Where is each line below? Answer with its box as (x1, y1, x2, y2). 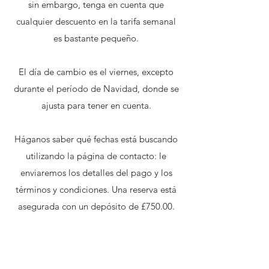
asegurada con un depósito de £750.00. (17, 201, 175, 212)
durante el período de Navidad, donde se (13, 83, 179, 94)
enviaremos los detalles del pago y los (20, 167, 172, 178)
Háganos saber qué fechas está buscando (14, 133, 178, 145)
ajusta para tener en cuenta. (41, 100, 151, 111)
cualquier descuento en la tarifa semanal (16, 16, 176, 27)
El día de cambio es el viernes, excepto (19, 66, 174, 77)
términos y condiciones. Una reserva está (16, 184, 177, 195)
